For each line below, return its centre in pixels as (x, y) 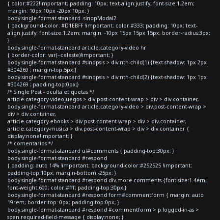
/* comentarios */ (30, 143)
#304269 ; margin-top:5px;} (42, 69)
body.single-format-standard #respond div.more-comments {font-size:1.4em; (107, 180)
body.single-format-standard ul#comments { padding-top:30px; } (91, 151)
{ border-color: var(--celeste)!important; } (60, 55)
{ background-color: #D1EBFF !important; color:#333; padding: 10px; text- (102, 25)
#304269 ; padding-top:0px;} (43, 84)
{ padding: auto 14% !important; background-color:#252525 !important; (100, 165)
